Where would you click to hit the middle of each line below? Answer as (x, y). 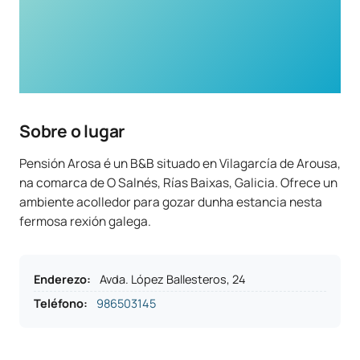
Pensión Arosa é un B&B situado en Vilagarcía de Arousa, (180, 163)
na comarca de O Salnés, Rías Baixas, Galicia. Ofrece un (178, 182)
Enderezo (60, 279)
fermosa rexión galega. (85, 221)
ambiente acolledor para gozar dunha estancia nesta (171, 202)
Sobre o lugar (72, 131)
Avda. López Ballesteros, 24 (173, 279)
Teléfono (59, 303)
